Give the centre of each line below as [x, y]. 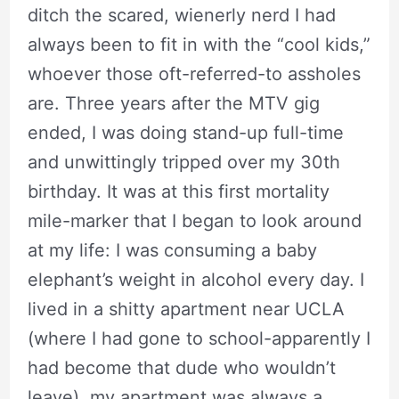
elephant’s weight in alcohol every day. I [195, 279]
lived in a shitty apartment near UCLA [186, 309]
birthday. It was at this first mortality [178, 191]
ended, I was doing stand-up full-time [185, 132]
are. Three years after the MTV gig [173, 103]
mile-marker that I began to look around [194, 220]
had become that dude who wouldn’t [181, 367]
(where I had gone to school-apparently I [199, 338]
